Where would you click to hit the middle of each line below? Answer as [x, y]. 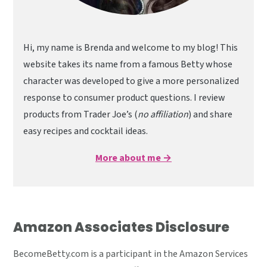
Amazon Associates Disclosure [122, 227]
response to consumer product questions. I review [125, 97]
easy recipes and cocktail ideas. [86, 131]
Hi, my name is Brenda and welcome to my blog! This [131, 47]
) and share [211, 114]
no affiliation [163, 114]
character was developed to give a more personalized [131, 81]
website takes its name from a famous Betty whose [128, 64]
